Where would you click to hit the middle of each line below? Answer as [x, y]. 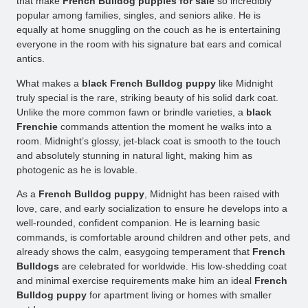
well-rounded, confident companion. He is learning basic [138, 223]
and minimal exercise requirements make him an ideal [135, 281]
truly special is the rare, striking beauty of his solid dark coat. [147, 97]
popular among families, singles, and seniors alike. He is [139, 15]
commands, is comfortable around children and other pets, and [153, 238]
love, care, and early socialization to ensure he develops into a [152, 209]
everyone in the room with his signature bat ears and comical [149, 44]
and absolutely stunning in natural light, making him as [134, 155]
